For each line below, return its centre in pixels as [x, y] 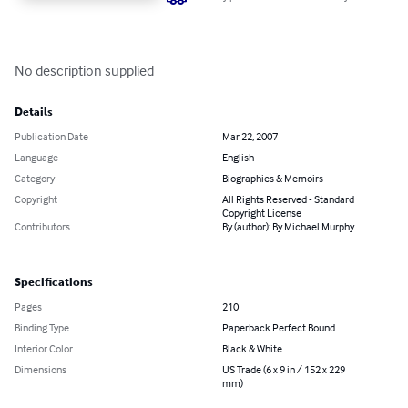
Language [36, 158]
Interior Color [44, 349]
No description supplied [84, 71]
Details [34, 112]
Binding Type [42, 328]
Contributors [42, 227]
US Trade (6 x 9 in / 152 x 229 [284, 370]
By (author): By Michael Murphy [288, 227]
